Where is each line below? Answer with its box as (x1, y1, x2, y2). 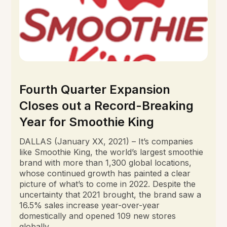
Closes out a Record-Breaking (19, 98, 194, 113)
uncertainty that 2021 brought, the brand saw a (19, 189, 202, 200)
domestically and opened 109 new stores (19, 210, 176, 221)
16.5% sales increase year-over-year (19, 200, 160, 210)
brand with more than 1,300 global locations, (19, 157, 192, 168)
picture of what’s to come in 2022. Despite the (19, 178, 196, 189)
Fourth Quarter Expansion (19, 82, 171, 97)
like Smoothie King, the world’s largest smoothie (19, 146, 204, 157)
